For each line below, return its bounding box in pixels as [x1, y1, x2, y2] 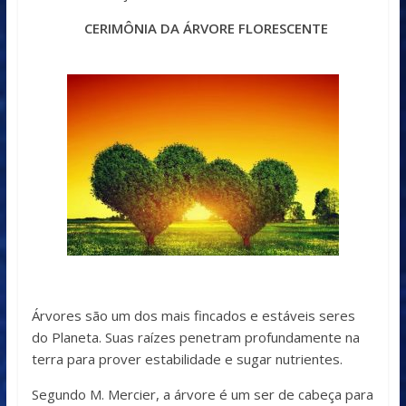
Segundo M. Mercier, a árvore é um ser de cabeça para [31, 385, 373, 404]
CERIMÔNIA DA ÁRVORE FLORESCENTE [77, 19, 329, 38]
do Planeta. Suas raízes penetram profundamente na [31, 328, 360, 347]
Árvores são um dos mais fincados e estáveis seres [31, 306, 355, 325]
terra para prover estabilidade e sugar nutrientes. [31, 350, 343, 369]
